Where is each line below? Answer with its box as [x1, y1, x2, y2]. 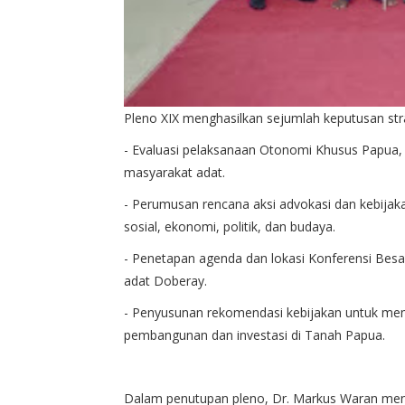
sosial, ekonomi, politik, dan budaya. [124, 218, 343, 236]
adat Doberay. [124, 272, 214, 290]
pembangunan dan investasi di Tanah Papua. [124, 326, 392, 344]
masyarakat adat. [124, 164, 232, 182]
